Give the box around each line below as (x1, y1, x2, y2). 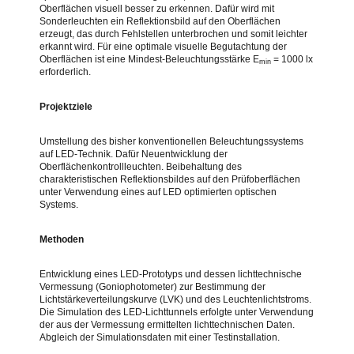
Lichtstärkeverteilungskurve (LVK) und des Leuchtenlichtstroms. (40, 293, 311, 305)
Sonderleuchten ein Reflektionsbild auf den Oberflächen (40, 15, 281, 27)
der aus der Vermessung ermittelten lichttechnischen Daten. (40, 318, 295, 330)
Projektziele (40, 100, 92, 112)
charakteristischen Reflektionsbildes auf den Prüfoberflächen (40, 173, 300, 185)
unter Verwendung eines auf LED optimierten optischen (40, 186, 277, 198)
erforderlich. (40, 66, 91, 77)
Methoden (40, 233, 84, 245)
